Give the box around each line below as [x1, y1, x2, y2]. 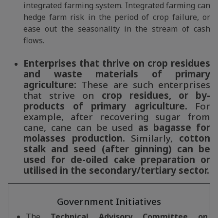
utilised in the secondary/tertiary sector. [23, 164, 209, 177]
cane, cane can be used [23, 121, 139, 134]
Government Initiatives [57, 195, 161, 208]
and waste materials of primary [23, 68, 210, 80]
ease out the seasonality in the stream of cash [23, 23, 210, 34]
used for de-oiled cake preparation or [23, 153, 210, 166]
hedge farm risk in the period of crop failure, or [23, 12, 210, 22]
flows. [23, 35, 44, 46]
